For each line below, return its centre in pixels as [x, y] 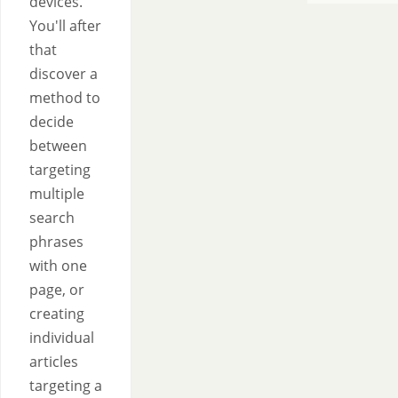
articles [54, 362]
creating [57, 314]
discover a [64, 74]
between [58, 146]
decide [52, 122]
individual [62, 338]
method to [65, 98]
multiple [57, 194]
